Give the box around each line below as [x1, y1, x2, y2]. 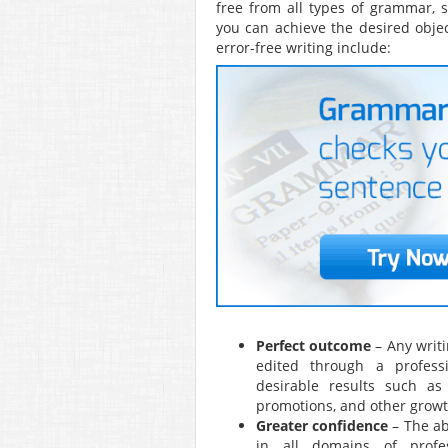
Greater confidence [256, 416, 389, 436]
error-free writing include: [216, 38, 391, 57]
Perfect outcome [256, 336, 372, 356]
